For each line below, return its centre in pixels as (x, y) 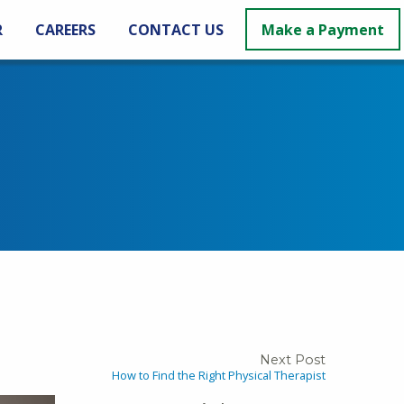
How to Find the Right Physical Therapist (219, 376)
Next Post (293, 360)
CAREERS (65, 30)
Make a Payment (323, 30)
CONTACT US (176, 30)
